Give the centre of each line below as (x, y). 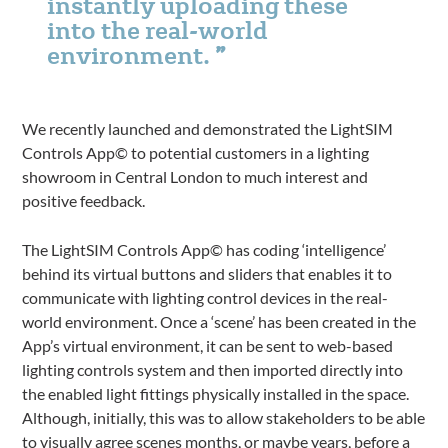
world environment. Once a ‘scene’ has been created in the (219, 321)
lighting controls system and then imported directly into (213, 369)
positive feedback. (84, 200)
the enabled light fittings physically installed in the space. (216, 393)
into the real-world (158, 29)
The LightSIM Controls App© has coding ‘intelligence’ (204, 249)
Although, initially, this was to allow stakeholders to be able (224, 417)
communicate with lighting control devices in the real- (205, 297)
